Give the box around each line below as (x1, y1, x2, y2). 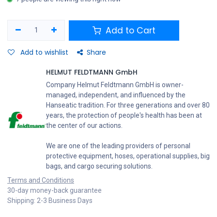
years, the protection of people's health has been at (46, 111, 202, 119)
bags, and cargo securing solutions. (46, 162, 153, 170)
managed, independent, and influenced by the (46, 91, 186, 99)
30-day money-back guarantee (7, 186, 102, 194)
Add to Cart (103, 24, 156, 36)
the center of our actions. (46, 122, 123, 129)
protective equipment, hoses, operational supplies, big (46, 152, 210, 160)
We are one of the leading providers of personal (46, 142, 190, 150)
